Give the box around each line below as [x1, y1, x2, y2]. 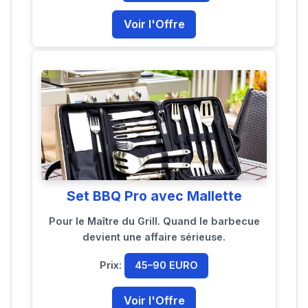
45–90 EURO [135, 258, 198, 272]
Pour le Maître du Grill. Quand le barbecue [48, 214, 260, 228]
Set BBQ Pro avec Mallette [66, 187, 242, 204]
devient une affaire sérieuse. [82, 230, 225, 243]
